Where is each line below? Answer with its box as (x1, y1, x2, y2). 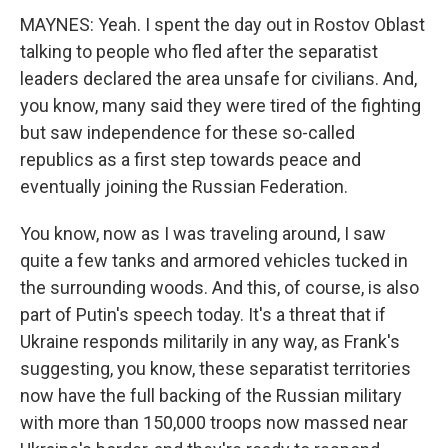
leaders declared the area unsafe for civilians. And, (20, 68, 417, 89)
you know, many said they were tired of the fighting (20, 95, 421, 116)
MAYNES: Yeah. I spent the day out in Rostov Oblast (20, 14, 425, 35)
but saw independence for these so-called (20, 122, 355, 143)
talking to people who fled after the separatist (20, 41, 378, 62)
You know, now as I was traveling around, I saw (20, 223, 386, 244)
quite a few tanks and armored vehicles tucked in (20, 250, 408, 271)
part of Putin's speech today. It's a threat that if (20, 304, 386, 325)
